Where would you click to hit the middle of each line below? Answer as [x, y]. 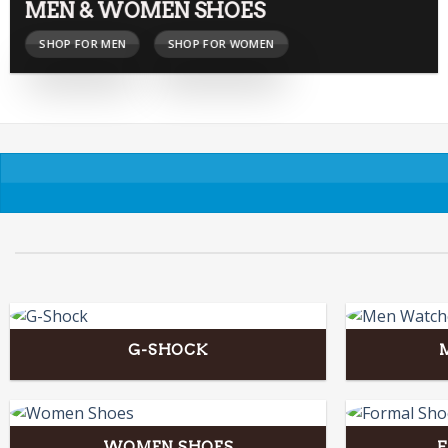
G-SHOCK [168, 349]
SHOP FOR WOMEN [221, 43]
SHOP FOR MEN [83, 43]
